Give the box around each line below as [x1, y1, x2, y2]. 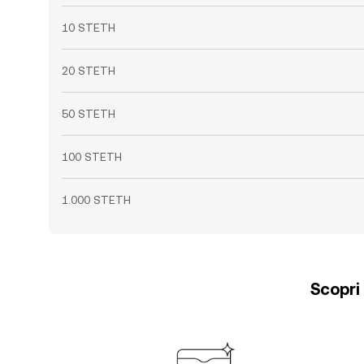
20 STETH [62, 64, 115, 77]
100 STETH [62, 150, 122, 163]
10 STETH [62, 21, 115, 34]
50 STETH [62, 107, 115, 120]
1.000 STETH [62, 193, 131, 206]
